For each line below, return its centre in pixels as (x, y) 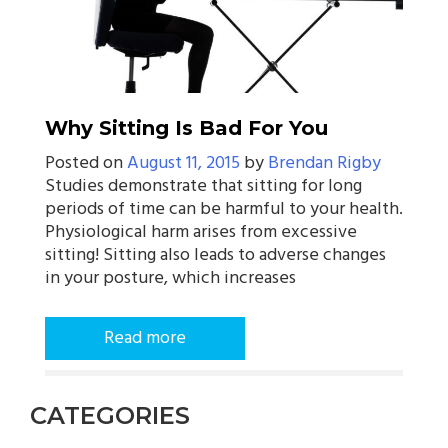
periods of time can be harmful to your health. (224, 209)
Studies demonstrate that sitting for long (203, 186)
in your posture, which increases (170, 278)
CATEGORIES (110, 415)
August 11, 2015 (183, 163)
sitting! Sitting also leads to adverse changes (215, 255)
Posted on (86, 163)
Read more (145, 338)
